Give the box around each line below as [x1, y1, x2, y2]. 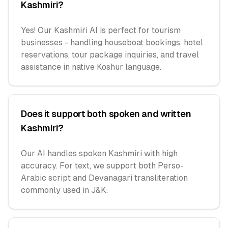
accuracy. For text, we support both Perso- [21, 161, 184, 170]
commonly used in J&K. [21, 185, 108, 195]
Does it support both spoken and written [21, 108, 191, 119]
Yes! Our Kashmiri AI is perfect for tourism [21, 25, 181, 35]
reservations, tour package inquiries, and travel [21, 50, 199, 60]
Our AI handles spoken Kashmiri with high [21, 149, 178, 158]
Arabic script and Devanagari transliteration [21, 173, 188, 183]
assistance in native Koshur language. [21, 62, 161, 72]
